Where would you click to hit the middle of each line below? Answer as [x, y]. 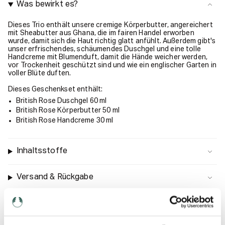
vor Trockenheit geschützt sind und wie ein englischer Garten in [113, 65]
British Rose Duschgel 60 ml [62, 101]
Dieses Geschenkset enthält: [55, 89]
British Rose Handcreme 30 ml [65, 120]
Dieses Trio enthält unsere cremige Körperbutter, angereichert [110, 25]
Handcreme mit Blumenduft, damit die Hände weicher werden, [108, 57]
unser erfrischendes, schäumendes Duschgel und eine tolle [104, 49]
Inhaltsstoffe [42, 151]
